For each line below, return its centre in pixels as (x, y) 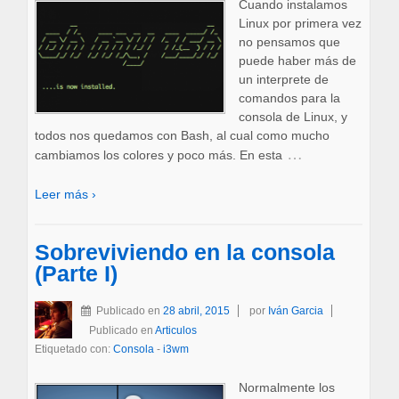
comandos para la (289, 98)
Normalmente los (286, 388)
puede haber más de (297, 61)
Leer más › (65, 194)
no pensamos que (289, 42)
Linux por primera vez (300, 24)
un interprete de (283, 80)
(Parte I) (76, 273)
